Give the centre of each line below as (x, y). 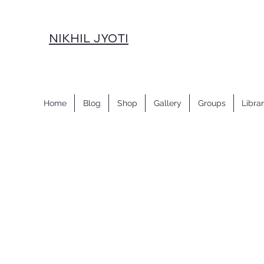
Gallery (167, 103)
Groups (212, 103)
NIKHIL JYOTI (89, 38)
